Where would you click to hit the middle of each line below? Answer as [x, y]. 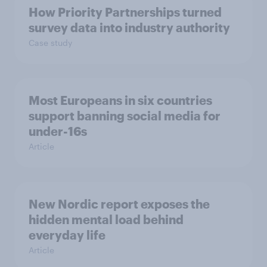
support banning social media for [125, 116]
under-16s [58, 131]
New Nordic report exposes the [119, 204]
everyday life [67, 235]
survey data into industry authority [129, 27]
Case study [50, 43]
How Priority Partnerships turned [125, 12]
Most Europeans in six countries [120, 100]
